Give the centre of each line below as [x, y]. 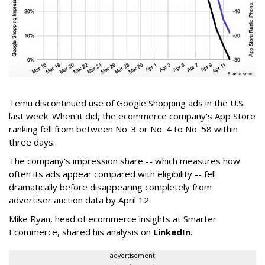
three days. [33, 142]
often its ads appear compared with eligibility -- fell [112, 174]
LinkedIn [172, 232]
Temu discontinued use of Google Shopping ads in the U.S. [127, 103]
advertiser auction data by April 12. [80, 200]
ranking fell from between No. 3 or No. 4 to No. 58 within [123, 129]
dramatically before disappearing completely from [110, 187]
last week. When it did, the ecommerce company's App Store [132, 116]
